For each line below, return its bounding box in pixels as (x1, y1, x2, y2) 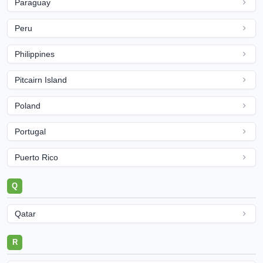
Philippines (15, 49, 55, 59)
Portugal (15, 127, 46, 136)
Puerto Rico (15, 153, 58, 162)
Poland (15, 101, 41, 110)
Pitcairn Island (15, 75, 67, 85)
